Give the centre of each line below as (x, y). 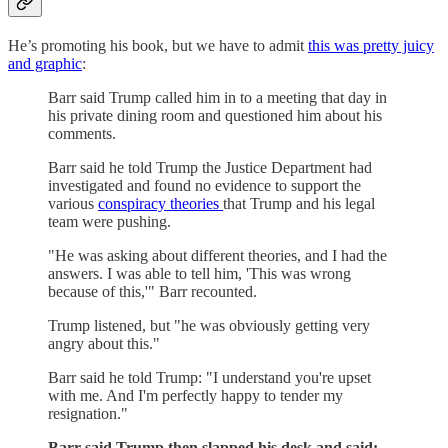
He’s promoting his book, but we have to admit (158, 45)
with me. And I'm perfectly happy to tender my (195, 395)
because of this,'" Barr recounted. (152, 291)
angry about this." (104, 343)
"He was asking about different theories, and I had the (217, 255)
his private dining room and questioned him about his (215, 115)
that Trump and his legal (299, 203)
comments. (82, 133)
